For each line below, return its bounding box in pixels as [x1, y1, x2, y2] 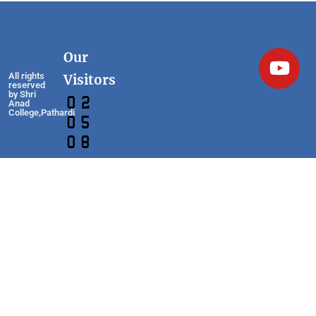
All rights [8, 70, 44, 81]
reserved [8, 79, 45, 90]
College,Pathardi [8, 107, 75, 118]
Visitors [63, 71, 116, 88]
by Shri [8, 88, 36, 99]
